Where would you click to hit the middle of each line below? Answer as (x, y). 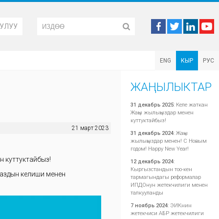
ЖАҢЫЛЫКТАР (171, 87)
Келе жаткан (192, 105)
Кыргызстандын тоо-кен (161, 169)
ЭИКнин (181, 206)
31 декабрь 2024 (152, 133)
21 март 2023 (90, 128)
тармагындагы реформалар (166, 177)
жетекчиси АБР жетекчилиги (167, 213)
